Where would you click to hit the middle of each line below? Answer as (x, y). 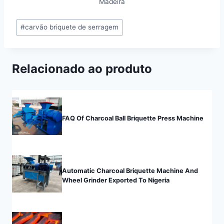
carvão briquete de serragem (72, 27)
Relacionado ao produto (82, 68)
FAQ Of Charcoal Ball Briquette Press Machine (133, 118)
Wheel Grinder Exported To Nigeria (116, 180)
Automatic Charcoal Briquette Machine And (130, 171)
